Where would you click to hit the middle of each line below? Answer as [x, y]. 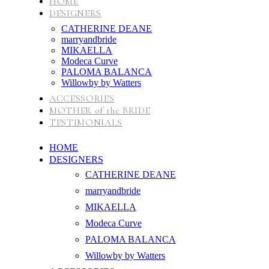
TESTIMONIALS [86, 122]
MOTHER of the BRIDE [100, 110]
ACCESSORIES [82, 98]
